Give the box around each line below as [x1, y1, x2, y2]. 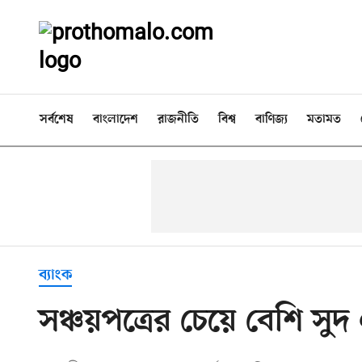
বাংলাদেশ [93, 112, 138, 127]
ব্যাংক [39, 266, 72, 285]
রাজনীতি [158, 112, 199, 127]
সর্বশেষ [40, 112, 74, 127]
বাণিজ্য [255, 112, 288, 127]
